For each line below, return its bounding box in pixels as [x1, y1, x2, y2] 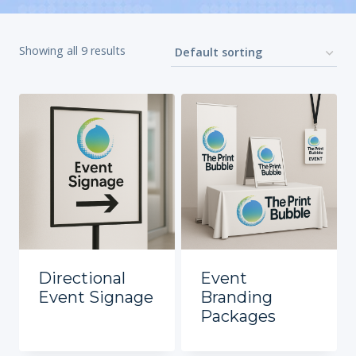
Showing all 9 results [19, 43, 126, 59]
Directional [38, 269, 126, 288]
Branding [200, 288, 273, 308]
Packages [200, 307, 276, 327]
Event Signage [38, 288, 153, 308]
